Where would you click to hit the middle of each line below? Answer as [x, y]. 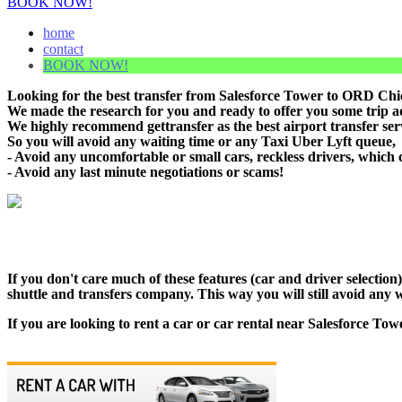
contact [63, 48]
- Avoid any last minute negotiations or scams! [145, 171]
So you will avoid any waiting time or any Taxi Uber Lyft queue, [201, 141]
